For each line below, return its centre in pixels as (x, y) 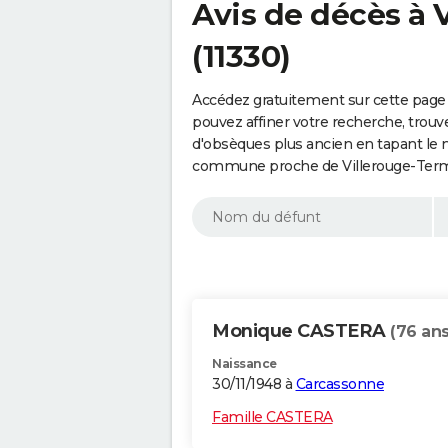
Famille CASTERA (272, 417)
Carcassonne (339, 384)
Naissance (244, 364)
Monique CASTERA (301, 331)
